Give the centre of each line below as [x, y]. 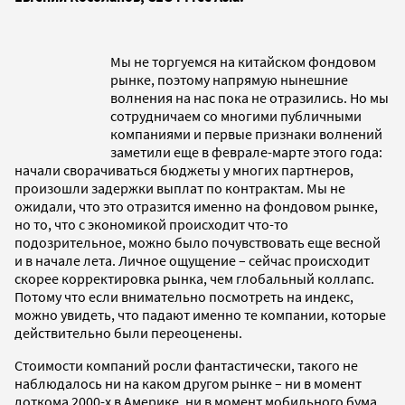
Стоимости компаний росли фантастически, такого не [186, 365]
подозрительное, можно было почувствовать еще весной [198, 242]
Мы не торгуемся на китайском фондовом [243, 61]
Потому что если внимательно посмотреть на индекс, [184, 296]
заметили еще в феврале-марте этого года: [246, 151]
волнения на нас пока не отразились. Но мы [250, 97]
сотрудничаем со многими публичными [236, 115]
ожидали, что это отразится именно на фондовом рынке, [196, 206]
